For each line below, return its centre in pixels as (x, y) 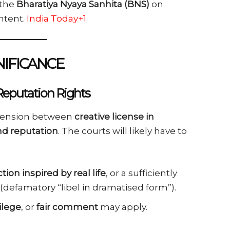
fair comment (67, 207)
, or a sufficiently (141, 173)
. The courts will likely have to (122, 131)
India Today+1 (56, 18)
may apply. (123, 207)
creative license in (114, 116)
